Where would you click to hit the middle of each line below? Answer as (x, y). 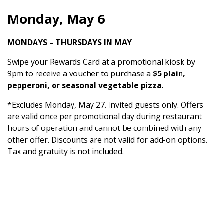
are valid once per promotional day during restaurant (105, 117)
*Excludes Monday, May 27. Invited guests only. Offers (105, 105)
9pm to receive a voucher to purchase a (80, 74)
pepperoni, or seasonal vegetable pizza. (85, 85)
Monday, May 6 (56, 19)
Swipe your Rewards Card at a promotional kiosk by (101, 62)
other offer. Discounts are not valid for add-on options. (107, 140)
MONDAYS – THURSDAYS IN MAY (70, 43)
